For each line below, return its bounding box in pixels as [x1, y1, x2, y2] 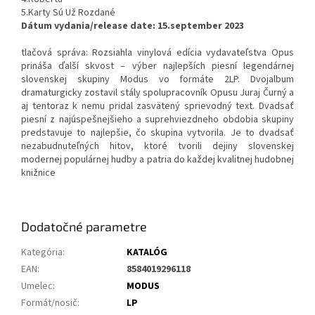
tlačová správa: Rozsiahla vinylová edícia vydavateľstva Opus [21, 46, 294, 60]
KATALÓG [127, 245, 167, 260]
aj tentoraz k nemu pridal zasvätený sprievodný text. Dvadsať [21, 99, 294, 114]
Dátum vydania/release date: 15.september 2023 [21, 19, 244, 34]
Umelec [21, 279, 53, 294]
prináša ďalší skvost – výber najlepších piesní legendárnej [21, 59, 294, 74]
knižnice [21, 166, 56, 181]
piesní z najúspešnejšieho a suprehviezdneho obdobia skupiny [21, 112, 294, 127]
